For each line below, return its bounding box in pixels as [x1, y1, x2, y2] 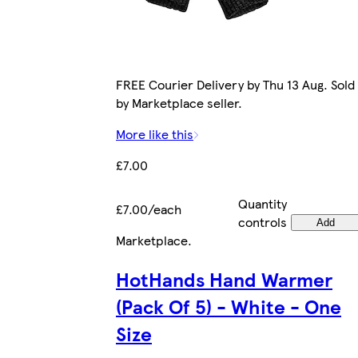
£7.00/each [116, 199, 181, 218]
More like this [116, 124, 193, 143]
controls [238, 212, 287, 231]
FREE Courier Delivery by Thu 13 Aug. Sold [116, 74, 355, 93]
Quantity [238, 193, 287, 213]
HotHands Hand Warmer [116, 265, 332, 292]
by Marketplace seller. [116, 93, 242, 112]
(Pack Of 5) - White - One [116, 292, 341, 320]
